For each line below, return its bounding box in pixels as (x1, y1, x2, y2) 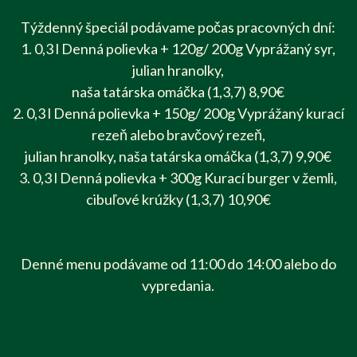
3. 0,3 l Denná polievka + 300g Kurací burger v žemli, (19, 168, 338, 186)
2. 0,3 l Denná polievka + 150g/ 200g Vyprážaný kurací (12, 104, 344, 122)
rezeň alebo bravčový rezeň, (91, 125, 265, 143)
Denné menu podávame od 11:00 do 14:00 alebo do (20, 254, 336, 273)
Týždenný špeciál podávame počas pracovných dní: (21, 18, 336, 36)
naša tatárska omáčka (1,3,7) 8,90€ (72, 82, 285, 100)
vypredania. (142, 276, 215, 294)
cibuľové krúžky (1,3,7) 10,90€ (85, 190, 271, 208)
